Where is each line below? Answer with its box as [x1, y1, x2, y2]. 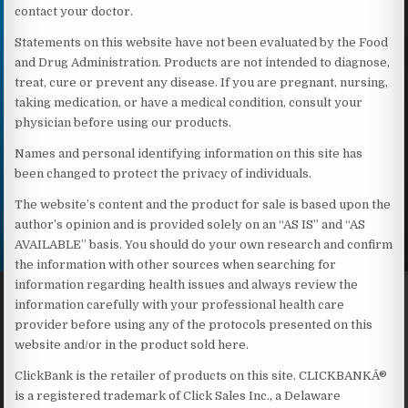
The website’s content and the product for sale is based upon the [15, 197, 392, 211]
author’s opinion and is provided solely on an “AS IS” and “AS [15, 217, 366, 231]
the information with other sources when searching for [15, 257, 337, 271]
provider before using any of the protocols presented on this [15, 317, 373, 331]
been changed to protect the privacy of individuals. [15, 166, 312, 180]
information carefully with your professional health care [15, 297, 345, 311]
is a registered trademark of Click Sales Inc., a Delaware [15, 388, 342, 403]
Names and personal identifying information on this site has [15, 146, 363, 160]
